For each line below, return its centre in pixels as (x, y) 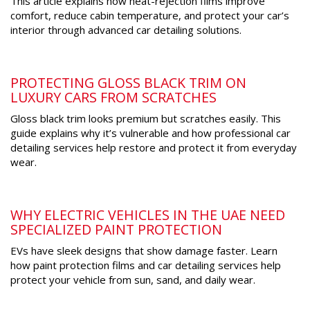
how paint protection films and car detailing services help (146, 265)
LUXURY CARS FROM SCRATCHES (113, 98)
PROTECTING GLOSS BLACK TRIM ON (128, 83)
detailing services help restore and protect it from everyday (154, 148)
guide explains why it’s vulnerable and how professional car (151, 133)
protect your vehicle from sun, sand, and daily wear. (133, 280)
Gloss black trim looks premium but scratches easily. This (146, 119)
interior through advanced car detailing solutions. (126, 30)
